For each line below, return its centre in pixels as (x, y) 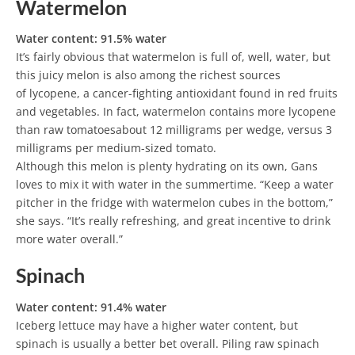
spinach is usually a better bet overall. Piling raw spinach (168, 343)
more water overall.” (69, 239)
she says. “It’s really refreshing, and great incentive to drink (173, 221)
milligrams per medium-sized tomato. (116, 148)
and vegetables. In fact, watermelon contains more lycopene (176, 112)
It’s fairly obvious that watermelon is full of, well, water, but (173, 57)
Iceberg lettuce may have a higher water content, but (157, 325)
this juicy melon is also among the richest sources (148, 75)
